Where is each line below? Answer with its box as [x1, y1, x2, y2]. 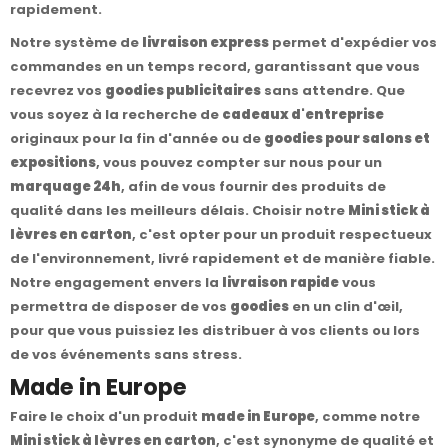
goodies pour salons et [264, 128, 430, 148]
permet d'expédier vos [269, 32, 437, 52]
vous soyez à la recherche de [10, 104, 222, 124]
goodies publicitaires [105, 80, 261, 100]
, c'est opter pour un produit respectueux [132, 224, 432, 244]
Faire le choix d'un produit [10, 407, 201, 427]
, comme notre [315, 407, 420, 427]
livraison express [142, 32, 269, 52]
